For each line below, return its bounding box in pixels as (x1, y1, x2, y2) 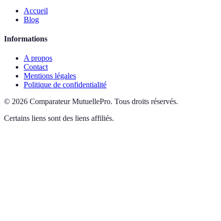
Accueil (24, 6, 48, 15)
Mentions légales (24, 72, 76, 80)
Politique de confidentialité (24, 80, 107, 89)
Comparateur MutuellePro (30, 97, 110, 106)
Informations (4, 35, 47, 43)
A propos (24, 54, 52, 63)
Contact (24, 63, 48, 72)
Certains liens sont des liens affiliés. (4, 114, 114, 123)
